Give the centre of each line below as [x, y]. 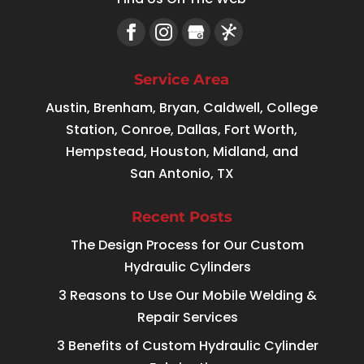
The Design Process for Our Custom [188, 245]
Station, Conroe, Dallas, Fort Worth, [182, 130]
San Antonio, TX [182, 174]
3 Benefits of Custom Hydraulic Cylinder [187, 346]
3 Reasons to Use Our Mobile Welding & [187, 296]
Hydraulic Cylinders [187, 267]
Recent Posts [182, 217]
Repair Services [187, 318]
